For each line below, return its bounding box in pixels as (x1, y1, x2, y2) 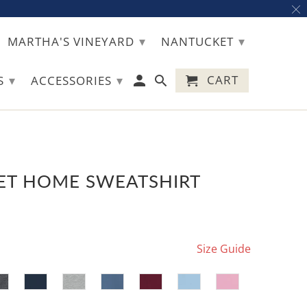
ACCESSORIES (31, 73, 116, 88)
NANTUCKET (161, 34, 237, 49)
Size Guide (197, 241, 251, 256)
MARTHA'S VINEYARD (8, 34, 138, 49)
